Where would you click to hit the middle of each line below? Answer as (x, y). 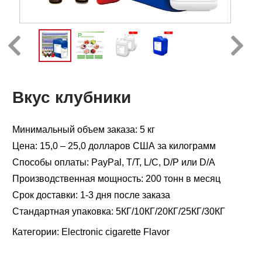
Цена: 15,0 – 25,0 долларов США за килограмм (114, 146)
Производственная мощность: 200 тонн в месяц (116, 179)
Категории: (37, 232)
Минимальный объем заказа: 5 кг (84, 130)
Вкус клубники (72, 97)
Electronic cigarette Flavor (116, 232)
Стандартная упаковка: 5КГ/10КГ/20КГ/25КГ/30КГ (119, 211)
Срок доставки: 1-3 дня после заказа (91, 195)
